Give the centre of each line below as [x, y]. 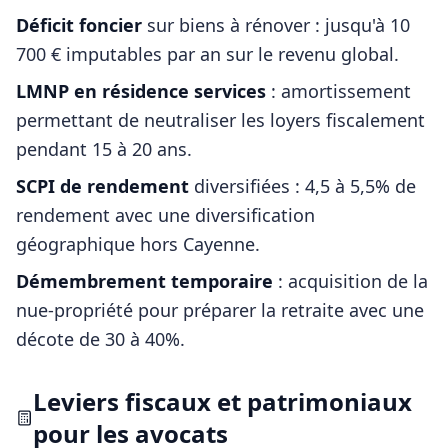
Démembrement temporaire [144, 281]
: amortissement [338, 91]
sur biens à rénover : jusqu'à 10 [276, 25]
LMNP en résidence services [141, 91]
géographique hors [99, 244]
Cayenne [219, 244]
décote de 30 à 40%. [100, 339]
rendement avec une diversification [165, 215]
